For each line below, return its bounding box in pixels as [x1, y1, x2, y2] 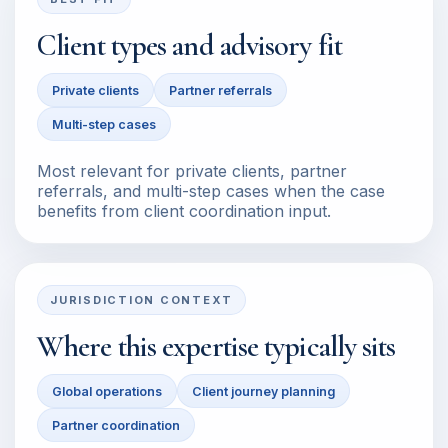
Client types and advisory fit [37, 27, 342, 64]
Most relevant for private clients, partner [37, 161, 347, 181]
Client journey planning [192, 383, 335, 399]
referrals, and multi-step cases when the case [37, 181, 385, 201]
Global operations [52, 383, 162, 399]
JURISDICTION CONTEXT [50, 293, 234, 307]
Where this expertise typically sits [37, 328, 396, 365]
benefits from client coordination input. [37, 201, 331, 221]
